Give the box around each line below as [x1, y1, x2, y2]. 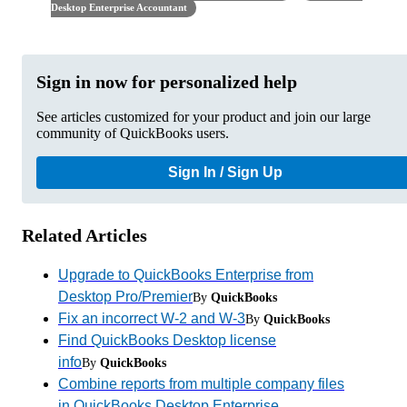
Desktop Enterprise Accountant [51, 3, 187, 14]
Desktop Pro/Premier [58, 289, 193, 305]
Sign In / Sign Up [168, 164, 283, 181]
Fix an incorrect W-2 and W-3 [58, 311, 245, 327]
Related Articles [22, 225, 147, 246]
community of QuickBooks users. [36, 125, 229, 142]
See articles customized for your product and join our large [36, 109, 371, 125]
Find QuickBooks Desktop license [58, 333, 276, 349]
